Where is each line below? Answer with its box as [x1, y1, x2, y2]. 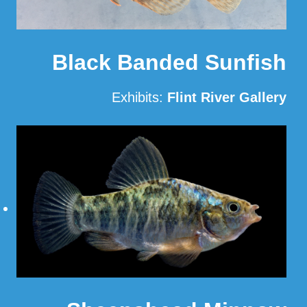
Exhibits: [112, 89, 167, 105]
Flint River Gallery [167, 89, 286, 105]
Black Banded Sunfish [52, 49, 286, 75]
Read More [219, 124, 286, 140]
